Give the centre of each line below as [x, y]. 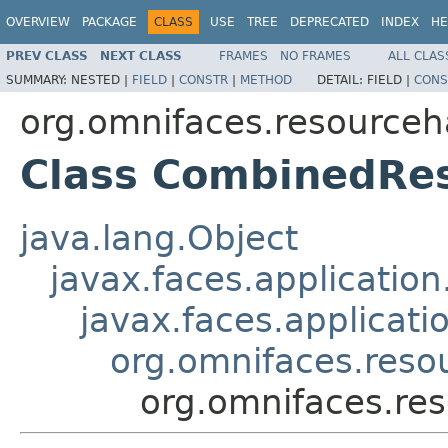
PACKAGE [109, 22]
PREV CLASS [47, 55]
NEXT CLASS [141, 55]
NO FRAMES [315, 55]
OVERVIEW [38, 22]
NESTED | [101, 79]
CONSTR [203, 79]
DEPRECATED [329, 22]
